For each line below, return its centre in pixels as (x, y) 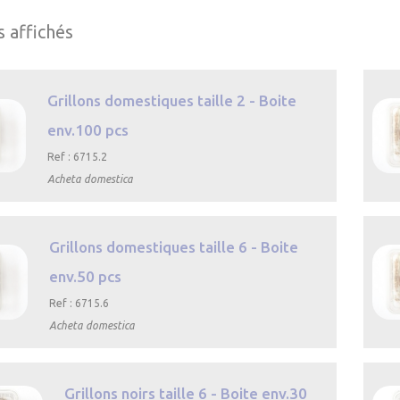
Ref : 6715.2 (78, 157)
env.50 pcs (86, 276)
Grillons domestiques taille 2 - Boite (172, 100)
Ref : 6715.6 (79, 303)
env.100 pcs (88, 130)
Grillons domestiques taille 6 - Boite (174, 247)
